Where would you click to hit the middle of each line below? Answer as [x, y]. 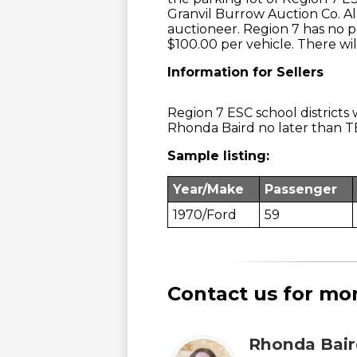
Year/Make [208, 189]
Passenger [301, 189]
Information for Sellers [245, 72]
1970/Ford [205, 215]
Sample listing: [218, 156]
